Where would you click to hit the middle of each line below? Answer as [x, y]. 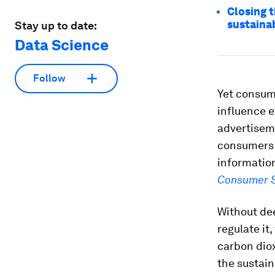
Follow [49, 79]
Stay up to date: [56, 25]
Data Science [62, 45]
